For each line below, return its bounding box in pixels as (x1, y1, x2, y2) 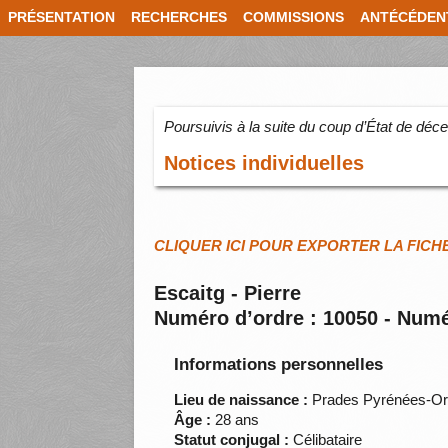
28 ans (211, 411, 260, 429)
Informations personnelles (174, 355, 384, 375)
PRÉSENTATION (8, 10, 115, 25)
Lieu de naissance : (174, 391, 309, 409)
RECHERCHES (131, 10, 227, 25)
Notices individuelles (164, 152, 365, 175)
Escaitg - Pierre (154, 282, 302, 305)
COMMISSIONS (243, 10, 344, 25)
